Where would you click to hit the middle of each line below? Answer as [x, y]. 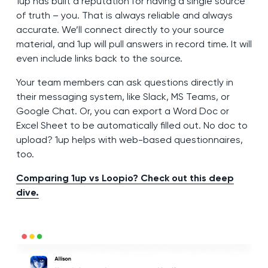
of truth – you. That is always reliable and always [124, 16]
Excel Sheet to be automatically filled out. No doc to [132, 126]
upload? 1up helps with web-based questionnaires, [129, 140]
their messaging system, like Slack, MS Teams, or [123, 97]
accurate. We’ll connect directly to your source [120, 30]
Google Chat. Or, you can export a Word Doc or [122, 111]
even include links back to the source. [99, 59]
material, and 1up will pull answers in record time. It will [134, 44]
